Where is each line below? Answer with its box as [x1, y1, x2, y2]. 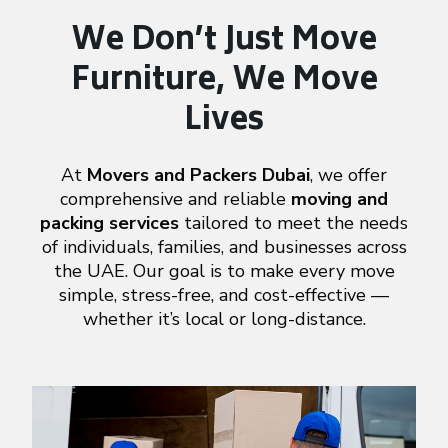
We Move [224, 55, 378, 109]
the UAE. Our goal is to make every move [53, 258, 395, 283]
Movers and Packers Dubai [87, 162, 310, 187]
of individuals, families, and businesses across [41, 234, 407, 259]
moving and [291, 186, 388, 211]
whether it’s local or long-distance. [82, 306, 366, 331]
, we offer [310, 162, 387, 187]
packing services [40, 210, 179, 235]
